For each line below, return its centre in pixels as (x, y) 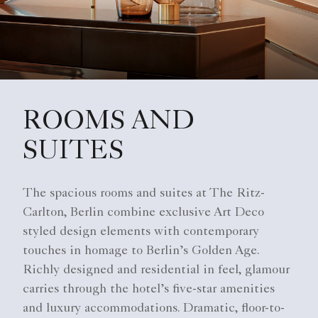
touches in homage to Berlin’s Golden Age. (141, 252)
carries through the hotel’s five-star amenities (149, 290)
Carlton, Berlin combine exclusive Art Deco (143, 213)
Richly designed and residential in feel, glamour (156, 271)
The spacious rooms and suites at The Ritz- (144, 194)
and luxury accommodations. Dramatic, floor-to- (154, 309)
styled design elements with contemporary (141, 232)
